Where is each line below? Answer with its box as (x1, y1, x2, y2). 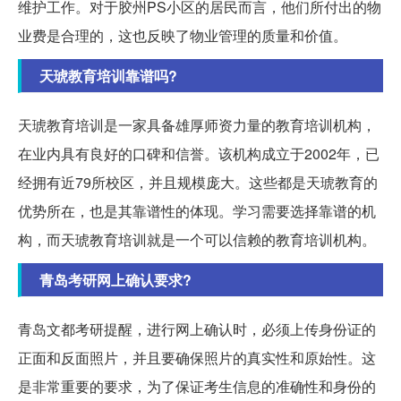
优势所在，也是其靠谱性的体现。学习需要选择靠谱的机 (18, 200, 376, 222)
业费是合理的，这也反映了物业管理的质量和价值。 (18, 25, 347, 47)
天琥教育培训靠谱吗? (39, 65, 177, 87)
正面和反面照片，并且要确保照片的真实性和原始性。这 (18, 347, 376, 369)
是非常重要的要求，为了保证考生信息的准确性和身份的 (18, 376, 376, 397)
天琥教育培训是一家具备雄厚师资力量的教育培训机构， (18, 115, 376, 136)
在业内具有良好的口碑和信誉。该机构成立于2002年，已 (18, 143, 380, 165)
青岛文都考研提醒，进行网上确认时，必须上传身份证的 (18, 319, 376, 340)
